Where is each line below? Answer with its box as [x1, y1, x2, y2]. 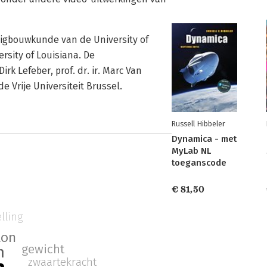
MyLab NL [172, 145, 211, 156]
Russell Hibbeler [172, 119, 225, 128]
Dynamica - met [172, 133, 237, 144]
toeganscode [172, 157, 226, 168]
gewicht [21, 241, 65, 257]
